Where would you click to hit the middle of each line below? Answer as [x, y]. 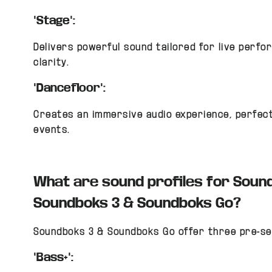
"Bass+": [54, 257]
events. [52, 130]
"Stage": [55, 20]
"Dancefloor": [70, 87]
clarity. [51, 62]
